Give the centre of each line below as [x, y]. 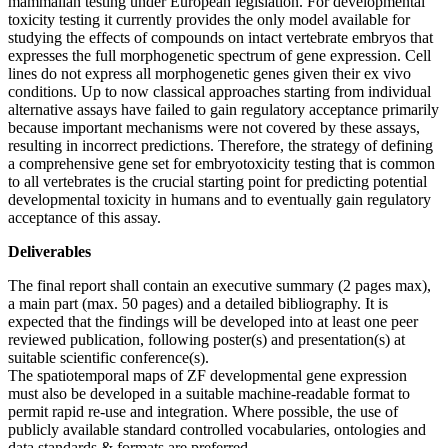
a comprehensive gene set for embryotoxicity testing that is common [221, 163]
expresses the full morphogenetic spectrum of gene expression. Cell [219, 55]
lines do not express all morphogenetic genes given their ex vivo [209, 73]
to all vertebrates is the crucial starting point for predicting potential [217, 181]
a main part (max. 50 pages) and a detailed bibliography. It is [198, 303]
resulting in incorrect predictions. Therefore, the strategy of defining [220, 145]
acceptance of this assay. [84, 217]
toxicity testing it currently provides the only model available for [209, 19]
